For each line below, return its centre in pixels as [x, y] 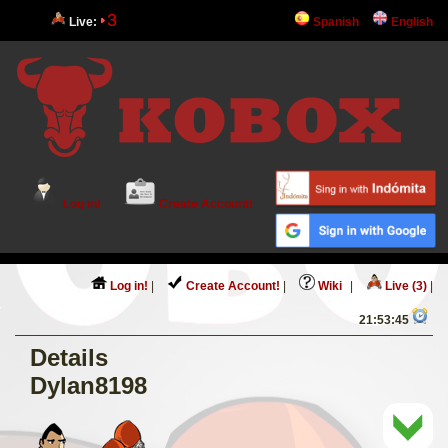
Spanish [334, 22]
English [410, 22]
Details [69, 358]
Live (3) [404, 286]
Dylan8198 [88, 386]
